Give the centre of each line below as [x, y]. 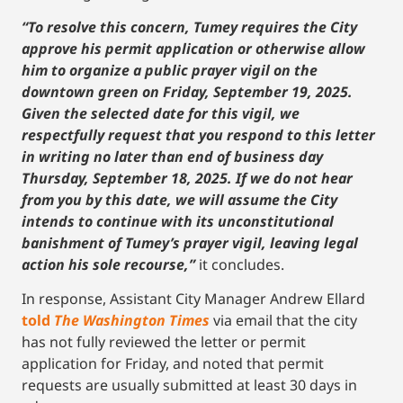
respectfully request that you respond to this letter [198, 135]
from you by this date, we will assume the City [179, 200]
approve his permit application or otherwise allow [193, 49]
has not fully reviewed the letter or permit [164, 342]
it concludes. [240, 265]
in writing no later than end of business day [172, 157]
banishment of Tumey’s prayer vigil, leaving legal [190, 243]
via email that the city [283, 321]
